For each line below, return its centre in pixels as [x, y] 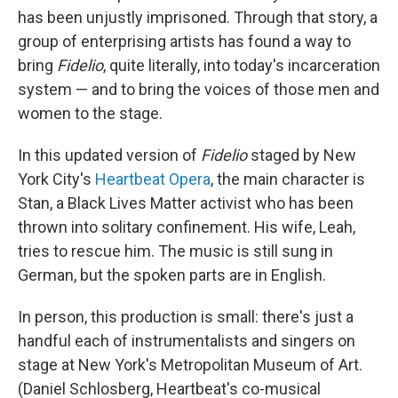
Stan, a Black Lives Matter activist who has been [186, 203]
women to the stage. [90, 113]
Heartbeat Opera [153, 179]
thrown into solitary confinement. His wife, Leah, [187, 227]
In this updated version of [109, 155]
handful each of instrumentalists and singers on [187, 341]
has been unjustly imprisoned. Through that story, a [198, 17]
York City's [56, 179]
